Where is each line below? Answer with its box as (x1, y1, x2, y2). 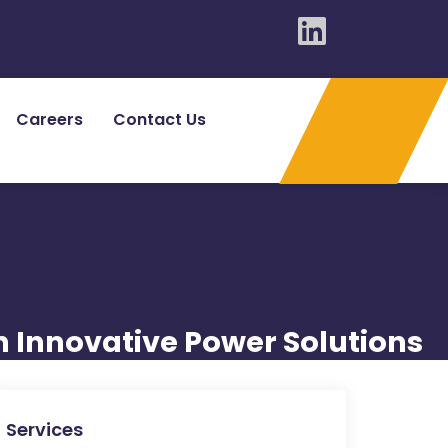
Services (6, 417, 83, 442)
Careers (16, 108, 83, 131)
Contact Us (113, 108, 206, 131)
